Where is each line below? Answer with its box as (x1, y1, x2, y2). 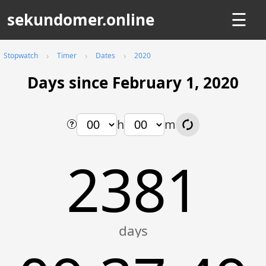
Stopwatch (4, 50, 38, 61)
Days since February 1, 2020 (27, 72, 239, 93)
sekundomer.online (7, 9, 154, 30)
